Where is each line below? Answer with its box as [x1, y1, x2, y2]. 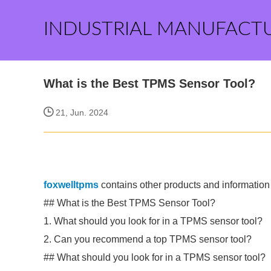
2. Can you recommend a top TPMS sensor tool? [44, 234, 252, 244]
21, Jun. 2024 [53, 108, 108, 117]
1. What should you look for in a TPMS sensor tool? [44, 216, 263, 226]
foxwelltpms [44, 180, 99, 190]
